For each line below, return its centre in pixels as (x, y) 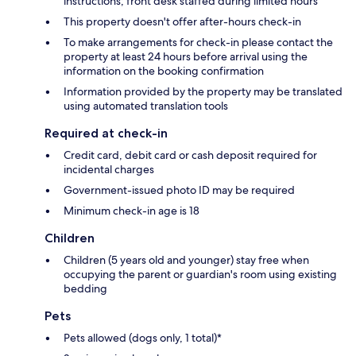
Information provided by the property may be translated (203, 92)
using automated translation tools (146, 106)
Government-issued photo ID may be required (179, 190)
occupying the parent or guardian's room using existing (200, 275)
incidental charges (109, 170)
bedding (85, 289)
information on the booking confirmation (164, 71)
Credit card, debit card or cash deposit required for (190, 155)
